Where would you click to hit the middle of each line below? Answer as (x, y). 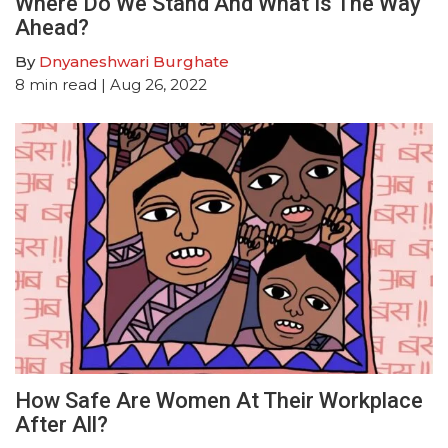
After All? (61, 424)
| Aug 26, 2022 (152, 84)
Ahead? (52, 27)
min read (63, 84)
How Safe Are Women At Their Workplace (219, 400)
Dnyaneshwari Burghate (134, 61)
